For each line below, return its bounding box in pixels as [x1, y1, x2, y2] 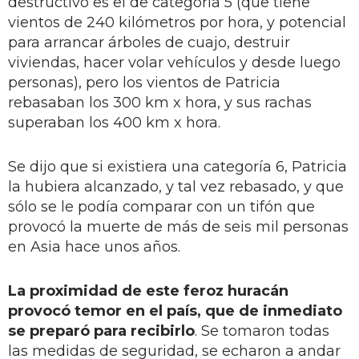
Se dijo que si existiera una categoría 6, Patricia [8, 157, 347, 175]
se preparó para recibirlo [8, 321, 195, 340]
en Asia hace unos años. [8, 237, 180, 256]
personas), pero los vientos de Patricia [8, 73, 280, 91]
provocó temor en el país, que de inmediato [8, 301, 342, 320]
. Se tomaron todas [195, 321, 329, 340]
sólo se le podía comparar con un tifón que [8, 197, 315, 216]
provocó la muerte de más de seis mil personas [8, 217, 349, 236]
